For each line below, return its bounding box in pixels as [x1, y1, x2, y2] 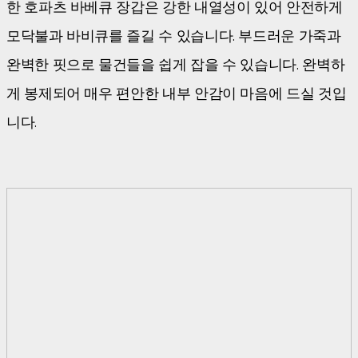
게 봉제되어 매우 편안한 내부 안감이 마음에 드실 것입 [6, 85, 347, 103]
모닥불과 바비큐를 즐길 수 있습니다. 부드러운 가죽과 [6, 27, 341, 46]
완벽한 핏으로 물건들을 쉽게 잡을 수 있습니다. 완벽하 [6, 56, 345, 74]
